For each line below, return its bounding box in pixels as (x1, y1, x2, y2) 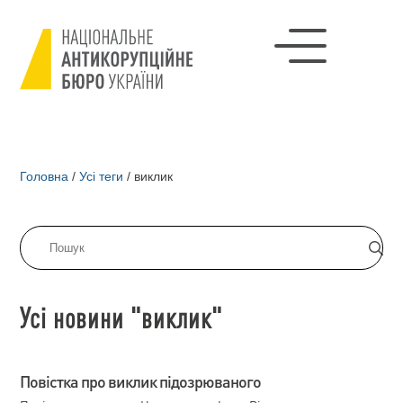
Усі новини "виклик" (20, 299, 223, 336)
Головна (20, 169, 69, 184)
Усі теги (79, 169, 124, 184)
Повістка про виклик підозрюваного (20, 371, 262, 391)
